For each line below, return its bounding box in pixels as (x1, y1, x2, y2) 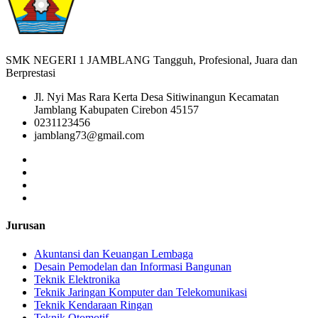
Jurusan (6, 219, 45, 232)
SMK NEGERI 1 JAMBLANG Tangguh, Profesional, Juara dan (6, 54, 297, 67)
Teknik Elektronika (34, 273, 120, 285)
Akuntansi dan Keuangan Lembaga (34, 247, 193, 260)
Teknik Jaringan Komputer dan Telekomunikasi (34, 285, 247, 298)
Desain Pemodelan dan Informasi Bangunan (34, 260, 231, 273)
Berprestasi (6, 67, 55, 79)
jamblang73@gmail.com (34, 129, 144, 142)
